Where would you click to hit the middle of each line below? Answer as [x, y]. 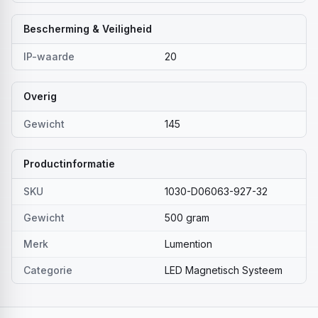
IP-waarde [49, 56]
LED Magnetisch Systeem [224, 270]
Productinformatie [69, 164]
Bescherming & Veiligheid [88, 29]
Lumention [188, 244]
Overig [40, 96]
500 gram [187, 218]
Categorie [48, 270]
